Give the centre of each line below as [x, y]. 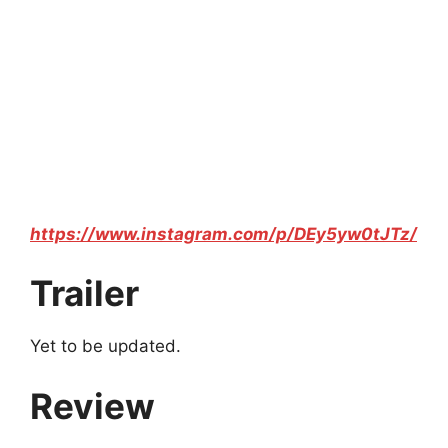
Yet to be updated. [105, 346]
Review [92, 405]
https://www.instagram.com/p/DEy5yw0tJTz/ [223, 233]
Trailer [84, 293]
